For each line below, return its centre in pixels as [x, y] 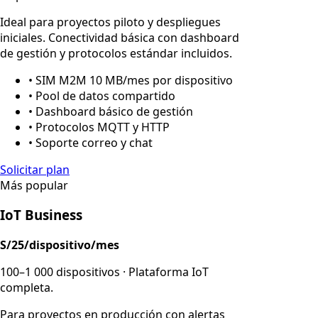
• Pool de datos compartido [102, 95]
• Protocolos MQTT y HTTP [99, 127]
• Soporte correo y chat [91, 142]
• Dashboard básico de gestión [111, 111]
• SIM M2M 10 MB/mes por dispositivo [131, 80]
